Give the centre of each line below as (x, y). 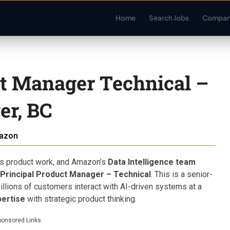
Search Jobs (169, 18)
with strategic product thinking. (81, 199)
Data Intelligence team (152, 162)
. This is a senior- (182, 174)
